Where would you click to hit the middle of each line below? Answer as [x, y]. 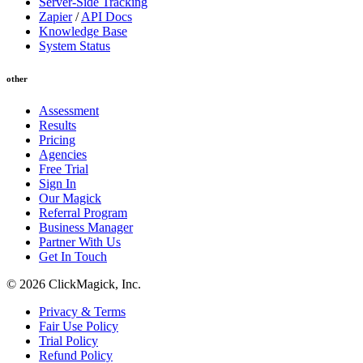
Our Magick [70, 199]
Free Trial [64, 169]
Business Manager [86, 228]
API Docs [107, 17]
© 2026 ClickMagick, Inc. [74, 284]
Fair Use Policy [79, 327]
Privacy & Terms [82, 312]
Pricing [57, 140]
